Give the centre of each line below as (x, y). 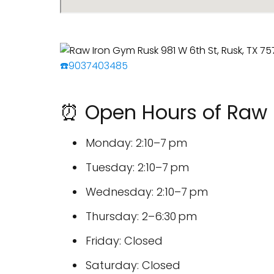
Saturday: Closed (133, 265)
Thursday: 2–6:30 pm (141, 216)
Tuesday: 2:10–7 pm (137, 167)
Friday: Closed (124, 241)
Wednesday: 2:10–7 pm (147, 192)
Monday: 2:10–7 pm (136, 143)
